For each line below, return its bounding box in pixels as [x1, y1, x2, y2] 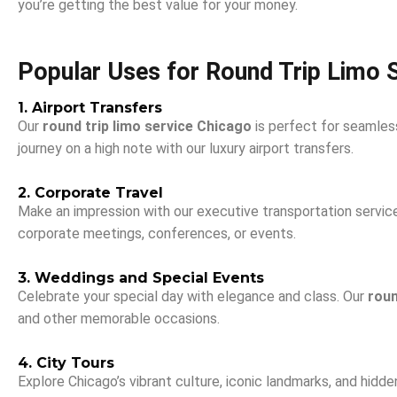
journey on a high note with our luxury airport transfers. [18, 140, 354, 157]
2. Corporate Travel [18, 184, 163, 201]
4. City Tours [18, 354, 114, 371]
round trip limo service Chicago [43, 118, 252, 135]
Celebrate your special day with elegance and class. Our [18, 288, 368, 305]
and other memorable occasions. [18, 310, 220, 327]
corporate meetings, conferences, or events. [18, 225, 296, 242]
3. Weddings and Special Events [18, 269, 264, 286]
